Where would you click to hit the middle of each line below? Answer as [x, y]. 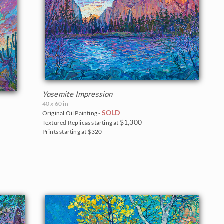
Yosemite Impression [77, 94]
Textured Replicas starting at [81, 122]
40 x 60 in [55, 103]
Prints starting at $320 [72, 131]
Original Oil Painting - [72, 113]
